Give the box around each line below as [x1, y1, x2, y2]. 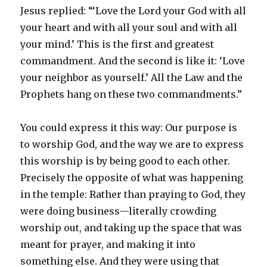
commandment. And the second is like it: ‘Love [20, 54, 246, 67]
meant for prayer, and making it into [20, 238, 196, 250]
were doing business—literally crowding [20, 204, 217, 217]
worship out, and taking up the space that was [20, 221, 243, 234]
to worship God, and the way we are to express [20, 138, 244, 150]
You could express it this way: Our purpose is [20, 121, 238, 133]
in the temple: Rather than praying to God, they [20, 188, 246, 200]
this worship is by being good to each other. [20, 154, 231, 167]
